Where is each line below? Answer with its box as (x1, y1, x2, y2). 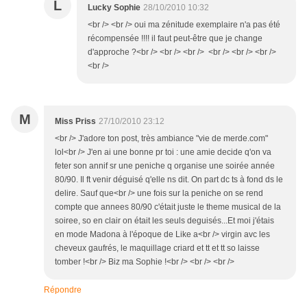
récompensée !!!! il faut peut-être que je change (88, 34, 262, 44)
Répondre (44, 285, 82, 295)
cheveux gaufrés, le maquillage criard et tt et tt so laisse (55, 243, 260, 254)
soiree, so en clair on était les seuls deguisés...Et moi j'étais (55, 216, 274, 226)
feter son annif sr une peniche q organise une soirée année (55, 161, 275, 171)
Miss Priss (55, 116, 96, 127)
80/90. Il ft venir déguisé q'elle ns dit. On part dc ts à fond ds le (55, 175, 283, 185)
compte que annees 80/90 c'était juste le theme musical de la (55, 202, 281, 212)
